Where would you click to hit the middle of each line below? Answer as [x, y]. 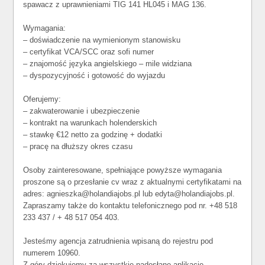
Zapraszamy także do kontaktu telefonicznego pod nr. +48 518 [130, 206]
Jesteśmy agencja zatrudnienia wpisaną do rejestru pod [118, 241]
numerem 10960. [52, 253]
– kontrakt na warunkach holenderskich [90, 123]
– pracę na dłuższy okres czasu [78, 146]
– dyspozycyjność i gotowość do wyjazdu [94, 75]
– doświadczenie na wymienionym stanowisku [102, 40]
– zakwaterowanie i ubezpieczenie [82, 111]
